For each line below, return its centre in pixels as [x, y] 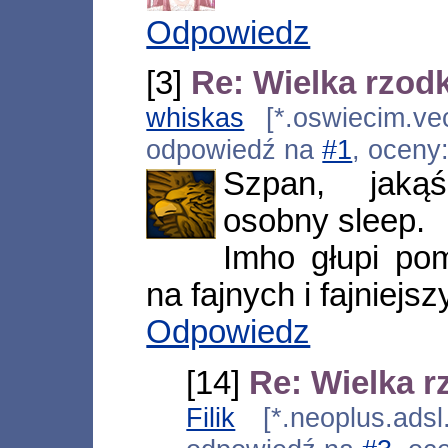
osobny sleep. [323, 221]
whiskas [195, 118]
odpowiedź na [234, 150]
